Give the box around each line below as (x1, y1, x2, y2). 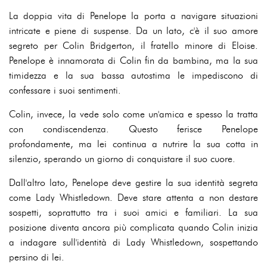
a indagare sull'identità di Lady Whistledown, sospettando (9, 237, 258, 248)
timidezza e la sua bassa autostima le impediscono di (9, 70, 258, 81)
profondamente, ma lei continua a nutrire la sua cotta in (9, 138, 258, 150)
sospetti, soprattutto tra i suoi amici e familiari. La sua (9, 207, 258, 218)
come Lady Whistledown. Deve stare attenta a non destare (9, 192, 258, 203)
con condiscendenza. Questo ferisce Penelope (9, 123, 258, 135)
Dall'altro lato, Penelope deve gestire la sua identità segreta (9, 177, 258, 188)
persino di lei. (9, 252, 64, 263)
